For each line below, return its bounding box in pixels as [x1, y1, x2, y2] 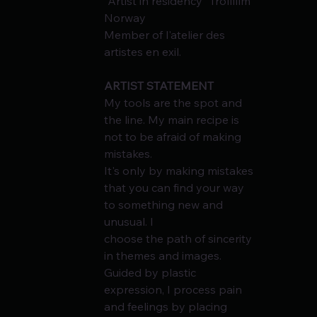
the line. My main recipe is [104, 113, 243, 127]
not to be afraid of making [104, 129, 245, 144]
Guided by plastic [104, 265, 200, 280]
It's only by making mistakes [104, 163, 257, 178]
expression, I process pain [104, 282, 246, 297]
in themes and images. [104, 248, 225, 263]
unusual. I [104, 214, 154, 229]
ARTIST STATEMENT [104, 79, 214, 93]
